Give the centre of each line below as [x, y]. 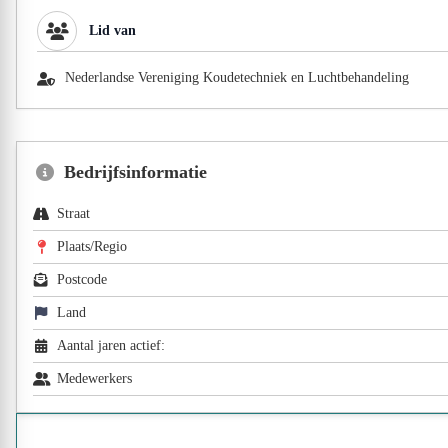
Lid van [112, 30]
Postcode [82, 279]
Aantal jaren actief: [111, 345]
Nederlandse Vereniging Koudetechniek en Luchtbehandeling [237, 77]
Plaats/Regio [92, 246]
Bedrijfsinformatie [136, 172]
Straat [73, 213]
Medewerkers [94, 378]
